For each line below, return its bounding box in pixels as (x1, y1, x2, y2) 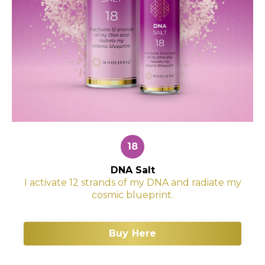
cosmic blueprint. (92, 189, 173, 201)
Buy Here (108, 227, 157, 239)
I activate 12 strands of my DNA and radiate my (24, 176, 241, 188)
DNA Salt (110, 164, 155, 176)
